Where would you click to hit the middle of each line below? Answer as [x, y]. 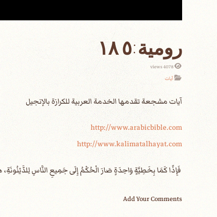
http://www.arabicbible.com [136, 127]
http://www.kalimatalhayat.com [130, 144]
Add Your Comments [153, 199]
